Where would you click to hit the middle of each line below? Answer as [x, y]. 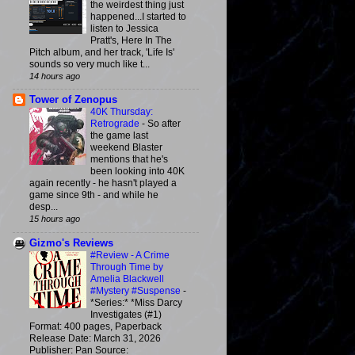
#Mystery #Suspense [137, 290]
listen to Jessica [124, 29]
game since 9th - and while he [94, 195]
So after [164, 124]
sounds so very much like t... [90, 65]
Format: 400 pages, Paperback [95, 326]
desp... [44, 207]
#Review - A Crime [130, 255]
